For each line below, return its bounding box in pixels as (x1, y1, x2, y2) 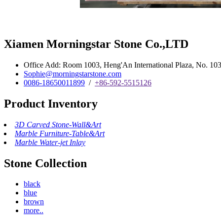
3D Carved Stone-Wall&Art (15, 120, 101, 129)
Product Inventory (4, 97, 98, 110)
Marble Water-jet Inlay (15, 138, 85, 147)
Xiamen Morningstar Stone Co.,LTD (4, 37, 188, 50)
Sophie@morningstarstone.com (24, 69, 121, 78)
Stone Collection (4, 156, 87, 170)
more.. (24, 206, 43, 215)
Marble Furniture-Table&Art (15, 129, 105, 138)
